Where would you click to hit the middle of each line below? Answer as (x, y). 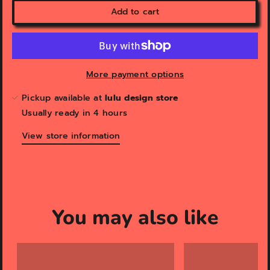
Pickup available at (63, 98)
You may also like (135, 218)
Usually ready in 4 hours (74, 113)
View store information (71, 136)
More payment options (135, 75)
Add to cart (135, 12)
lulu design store (142, 98)
